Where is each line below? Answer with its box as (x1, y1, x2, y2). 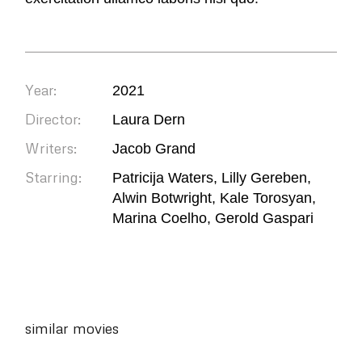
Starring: (25, 167, 82, 186)
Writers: (25, 138, 78, 157)
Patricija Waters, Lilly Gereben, (112, 169, 312, 186)
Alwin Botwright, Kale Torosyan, (112, 189, 317, 206)
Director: (25, 109, 82, 128)
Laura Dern (112, 111, 186, 128)
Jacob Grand (112, 140, 196, 157)
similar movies (25, 318, 120, 337)
